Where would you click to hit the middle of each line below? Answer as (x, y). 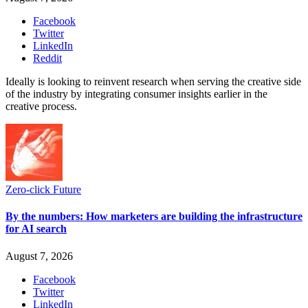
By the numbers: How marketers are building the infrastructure (154, 217)
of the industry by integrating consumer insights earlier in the (136, 94)
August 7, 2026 (39, 256)
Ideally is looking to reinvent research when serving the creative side (153, 82)
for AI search (36, 229)
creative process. (41, 107)
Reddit (47, 58)
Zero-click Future (43, 190)
